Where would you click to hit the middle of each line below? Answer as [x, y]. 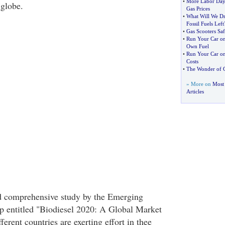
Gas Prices [198, 9]
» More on [199, 84]
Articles [195, 91]
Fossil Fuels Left [205, 24]
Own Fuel [197, 46]
